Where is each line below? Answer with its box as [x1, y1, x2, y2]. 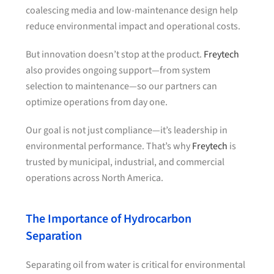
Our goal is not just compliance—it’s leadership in [26, 124, 228, 137]
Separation [26, 228, 83, 245]
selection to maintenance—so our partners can [26, 80, 218, 93]
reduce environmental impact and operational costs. [26, 20, 241, 33]
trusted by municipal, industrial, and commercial [26, 155, 225, 169]
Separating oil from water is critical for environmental [26, 258, 246, 272]
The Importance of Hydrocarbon [26, 210, 192, 228]
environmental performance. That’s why [26, 139, 193, 153]
